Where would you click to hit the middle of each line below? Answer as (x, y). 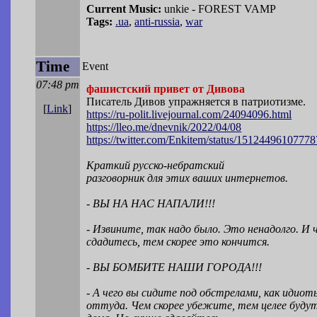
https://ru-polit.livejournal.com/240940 (172, 115)
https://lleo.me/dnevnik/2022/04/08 (164, 127)
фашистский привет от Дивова (166, 89)
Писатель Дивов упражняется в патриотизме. (196, 102)
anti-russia (157, 22)
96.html (275, 115)
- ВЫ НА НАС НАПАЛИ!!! (151, 204)
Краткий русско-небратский (156, 166)
